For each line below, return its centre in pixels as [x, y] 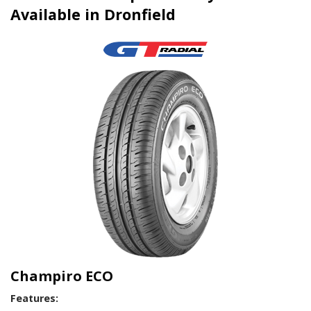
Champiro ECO [62, 276]
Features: [34, 298]
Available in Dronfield [93, 14]
